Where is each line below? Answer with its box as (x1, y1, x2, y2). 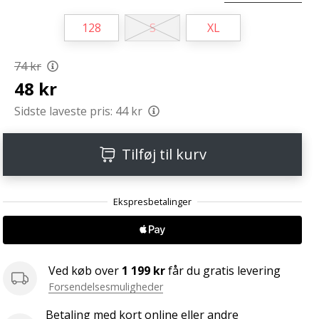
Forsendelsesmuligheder (48, 280, 163, 294)
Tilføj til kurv (121, 145, 206, 164)
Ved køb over (48, 263, 122, 279)
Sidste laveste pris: (14, 103, 113, 120)
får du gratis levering (165, 263, 281, 279)
